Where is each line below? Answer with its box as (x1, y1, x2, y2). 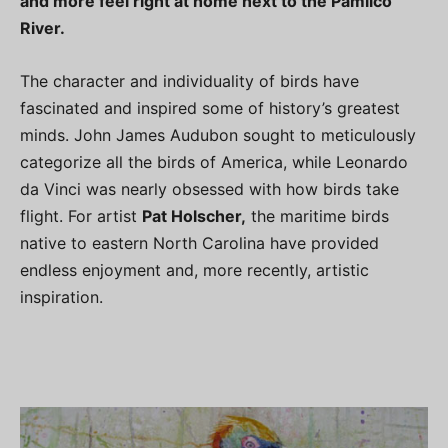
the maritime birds (246, 206, 389, 226)
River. (20, 18, 65, 38)
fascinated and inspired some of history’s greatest (20, 98, 400, 118)
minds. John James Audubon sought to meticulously (20, 125, 416, 145)
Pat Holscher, (142, 206, 246, 226)
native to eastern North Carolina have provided (20, 233, 379, 253)
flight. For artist (20, 206, 142, 226)
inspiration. (20, 287, 103, 307)
